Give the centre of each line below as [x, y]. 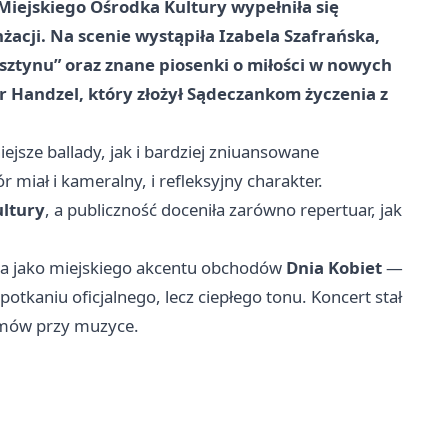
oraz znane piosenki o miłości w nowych [226, 64]
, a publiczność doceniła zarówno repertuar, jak [223, 209]
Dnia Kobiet [334, 267]
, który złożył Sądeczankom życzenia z [233, 93]
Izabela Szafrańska [297, 35]
